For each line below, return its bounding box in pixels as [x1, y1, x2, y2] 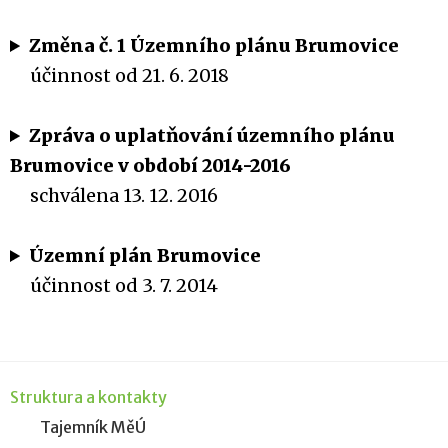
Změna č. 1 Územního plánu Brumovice [29, 34, 400, 57]
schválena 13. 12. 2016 [10, 184, 218, 207]
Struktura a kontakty [10, 387, 167, 407]
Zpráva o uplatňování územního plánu [29, 124, 396, 147]
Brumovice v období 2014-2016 [10, 154, 291, 177]
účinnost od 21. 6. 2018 [10, 64, 229, 87]
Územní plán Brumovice [29, 244, 262, 267]
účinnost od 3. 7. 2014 [10, 274, 218, 297]
